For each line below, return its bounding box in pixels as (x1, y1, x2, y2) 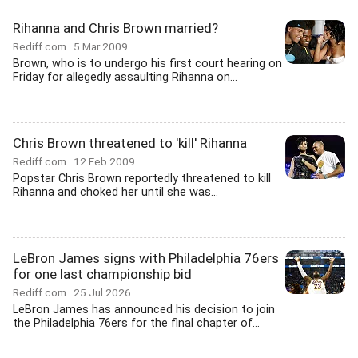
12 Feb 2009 (74, 155, 135, 168)
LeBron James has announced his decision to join (13, 303, 275, 316)
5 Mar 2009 (74, 40, 128, 53)
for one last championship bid (13, 266, 192, 282)
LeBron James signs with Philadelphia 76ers (13, 250, 279, 266)
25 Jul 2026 (74, 286, 131, 299)
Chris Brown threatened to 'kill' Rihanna (13, 135, 247, 151)
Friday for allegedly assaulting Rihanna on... (13, 70, 237, 84)
